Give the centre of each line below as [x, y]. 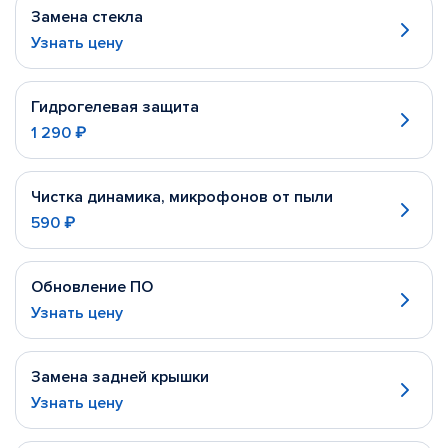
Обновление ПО [92, 287]
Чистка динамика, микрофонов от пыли [182, 197]
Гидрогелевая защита [115, 107]
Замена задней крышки [120, 377]
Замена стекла [87, 17]
